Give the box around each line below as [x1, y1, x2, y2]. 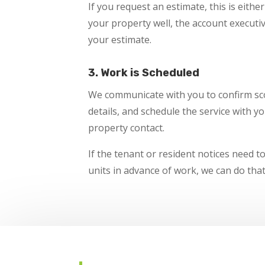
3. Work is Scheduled [88, 66, 200, 79]
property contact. [88, 121, 165, 134]
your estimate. [88, 33, 152, 47]
